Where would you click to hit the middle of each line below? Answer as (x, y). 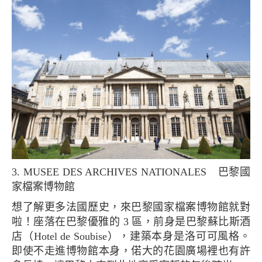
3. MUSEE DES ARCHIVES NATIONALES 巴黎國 (16, 172)
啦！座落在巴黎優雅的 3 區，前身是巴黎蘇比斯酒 (131, 222)
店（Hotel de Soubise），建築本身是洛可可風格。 (131, 237)
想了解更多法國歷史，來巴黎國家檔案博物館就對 (17, 207)
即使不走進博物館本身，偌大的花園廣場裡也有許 (131, 251)
